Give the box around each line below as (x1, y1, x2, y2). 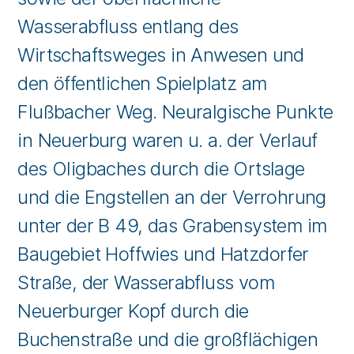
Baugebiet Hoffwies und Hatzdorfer (17, 243, 309, 265)
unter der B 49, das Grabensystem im (17, 214, 327, 237)
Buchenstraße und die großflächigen (17, 328, 318, 351)
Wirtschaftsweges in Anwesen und (17, 43, 304, 66)
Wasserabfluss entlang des (17, 15, 239, 38)
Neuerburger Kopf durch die (17, 299, 249, 322)
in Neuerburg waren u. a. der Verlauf (17, 129, 318, 152)
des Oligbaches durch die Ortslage (17, 157, 305, 180)
